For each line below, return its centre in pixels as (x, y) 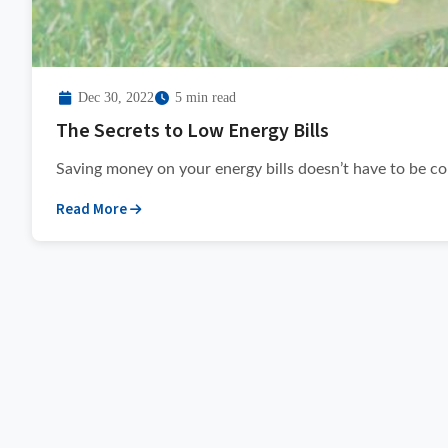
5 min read (205, 97)
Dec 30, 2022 (115, 97)
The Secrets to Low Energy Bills (192, 131)
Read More (91, 209)
